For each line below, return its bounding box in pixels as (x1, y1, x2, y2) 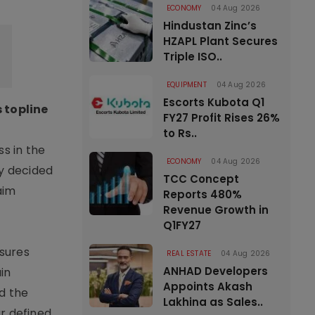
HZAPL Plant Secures (163, 34, 278, 49)
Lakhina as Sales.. (163, 295, 263, 309)
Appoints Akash (163, 279, 252, 294)
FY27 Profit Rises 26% (163, 110, 280, 125)
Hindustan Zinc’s (163, 18, 257, 33)
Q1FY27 (163, 218, 201, 233)
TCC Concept (163, 172, 239, 186)
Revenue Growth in (163, 202, 269, 217)
